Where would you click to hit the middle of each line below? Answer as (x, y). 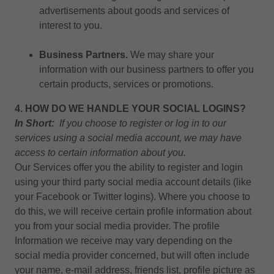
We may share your (171, 55)
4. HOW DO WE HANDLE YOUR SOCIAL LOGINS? (130, 109)
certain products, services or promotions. (126, 84)
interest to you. (71, 25)
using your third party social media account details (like (133, 182)
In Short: (35, 123)
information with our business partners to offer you (146, 69)
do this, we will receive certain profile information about (133, 211)
